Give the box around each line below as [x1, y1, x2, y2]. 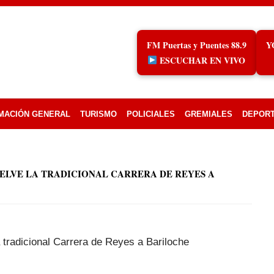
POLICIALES [127, 109, 175, 119]
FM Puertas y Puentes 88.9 [146, 39, 246, 51]
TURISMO [80, 109, 117, 119]
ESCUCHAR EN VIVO [157, 54, 246, 67]
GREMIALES [185, 109, 232, 119]
